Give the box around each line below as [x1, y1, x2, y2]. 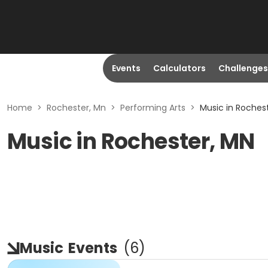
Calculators [153, 62, 206, 74]
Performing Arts [120, 102, 185, 114]
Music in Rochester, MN [7, 126, 255, 157]
